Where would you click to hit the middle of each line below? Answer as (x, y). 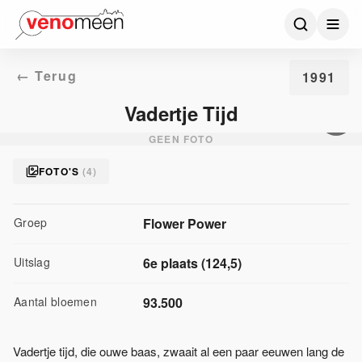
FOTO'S (59, 171)
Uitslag (32, 262)
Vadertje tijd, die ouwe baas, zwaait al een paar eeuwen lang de (179, 351)
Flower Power (185, 223)
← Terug (47, 76)
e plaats (174, 263)
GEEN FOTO (181, 139)
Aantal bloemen (55, 301)
